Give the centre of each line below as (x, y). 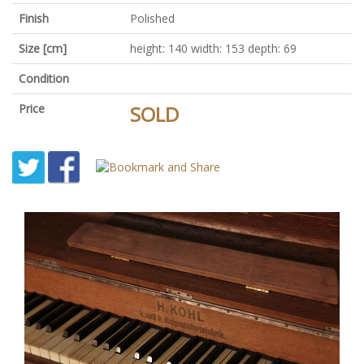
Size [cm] (43, 48)
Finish (34, 18)
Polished (152, 18)
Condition (44, 78)
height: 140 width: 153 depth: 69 (213, 48)
